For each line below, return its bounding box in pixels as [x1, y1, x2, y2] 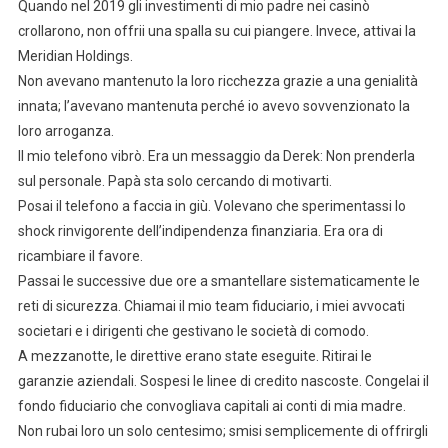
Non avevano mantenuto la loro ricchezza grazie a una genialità [17, 73, 418, 90]
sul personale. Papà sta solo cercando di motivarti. [17, 173, 332, 190]
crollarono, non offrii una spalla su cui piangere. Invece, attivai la [17, 23, 416, 40]
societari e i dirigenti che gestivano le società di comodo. [17, 323, 369, 340]
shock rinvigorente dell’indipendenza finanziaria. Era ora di [17, 223, 383, 240]
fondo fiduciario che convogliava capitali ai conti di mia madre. [17, 398, 406, 415]
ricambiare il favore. [17, 248, 143, 265]
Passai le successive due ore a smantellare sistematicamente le [17, 273, 420, 290]
